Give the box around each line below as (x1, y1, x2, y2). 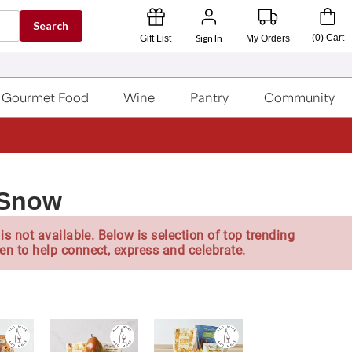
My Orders (246, 32, 291, 44)
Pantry (190, 89, 229, 106)
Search (33, 19, 69, 32)
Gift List (140, 32, 171, 44)
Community (263, 89, 335, 106)
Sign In (195, 32, 222, 44)
